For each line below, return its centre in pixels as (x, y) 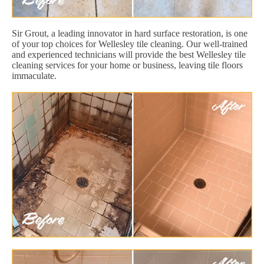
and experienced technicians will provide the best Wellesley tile (129, 54)
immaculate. (34, 75)
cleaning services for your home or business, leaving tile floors (127, 65)
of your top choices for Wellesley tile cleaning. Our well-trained (130, 44)
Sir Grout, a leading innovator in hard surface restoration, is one (130, 33)
